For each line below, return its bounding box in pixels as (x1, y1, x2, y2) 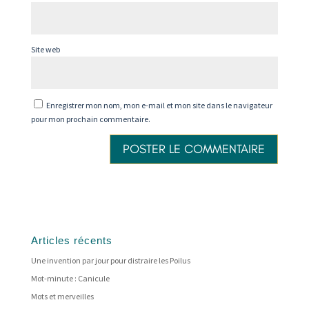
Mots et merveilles (30, 290, 94, 301)
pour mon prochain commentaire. (30, 114, 150, 125)
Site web (30, 44, 60, 55)
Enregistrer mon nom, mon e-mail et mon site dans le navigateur (46, 100, 272, 111)
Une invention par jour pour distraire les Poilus (30, 255, 190, 266)
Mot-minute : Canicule (30, 272, 110, 283)
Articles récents (30, 234, 112, 246)
